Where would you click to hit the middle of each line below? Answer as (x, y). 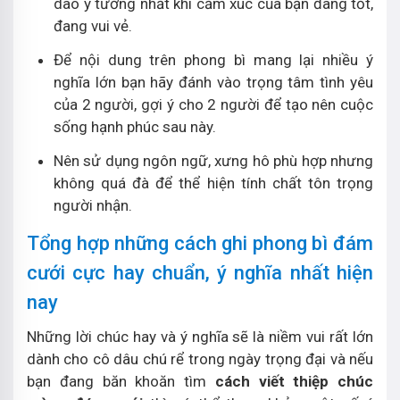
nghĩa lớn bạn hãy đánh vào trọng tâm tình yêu (213, 82)
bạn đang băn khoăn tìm (121, 381)
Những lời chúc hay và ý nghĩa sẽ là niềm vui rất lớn (200, 337)
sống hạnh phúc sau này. (135, 127)
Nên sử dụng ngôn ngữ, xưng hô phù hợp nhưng (213, 161)
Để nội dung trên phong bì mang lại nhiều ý (213, 60)
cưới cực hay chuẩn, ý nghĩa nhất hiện (200, 273)
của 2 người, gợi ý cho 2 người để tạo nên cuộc (213, 104)
